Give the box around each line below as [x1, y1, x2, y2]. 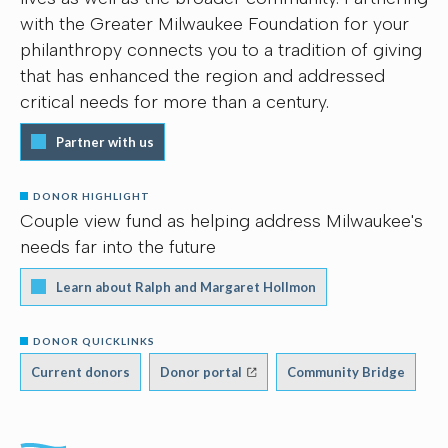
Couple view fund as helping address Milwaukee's [20, 209, 423, 232]
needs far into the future [20, 235, 216, 258]
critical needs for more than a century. [20, 90, 329, 113]
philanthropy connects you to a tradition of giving [20, 38, 422, 61]
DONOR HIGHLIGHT [33, 189, 150, 202]
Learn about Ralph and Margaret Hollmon [56, 278, 316, 295]
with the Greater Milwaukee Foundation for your [20, 12, 409, 35]
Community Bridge [287, 363, 405, 380]
